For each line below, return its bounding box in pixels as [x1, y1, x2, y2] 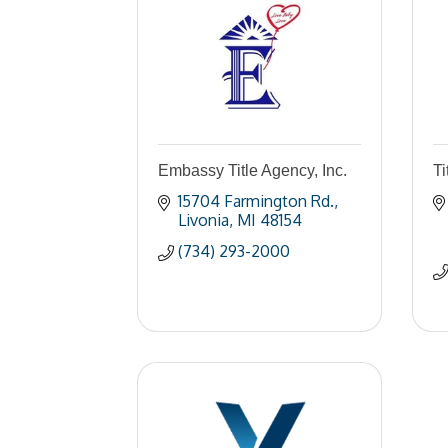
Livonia [178, 210, 229, 230]
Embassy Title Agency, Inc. [158, 162, 347, 179]
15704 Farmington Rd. [178, 191, 334, 211]
